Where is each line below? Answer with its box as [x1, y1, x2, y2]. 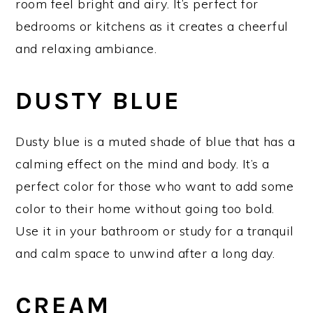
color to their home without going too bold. [15, 200, 275, 217]
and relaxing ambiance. [15, 40, 157, 57]
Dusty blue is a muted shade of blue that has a [15, 133, 296, 150]
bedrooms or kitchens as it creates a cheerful [15, 17, 289, 34]
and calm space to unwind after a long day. [15, 245, 275, 261]
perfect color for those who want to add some [15, 177, 294, 194]
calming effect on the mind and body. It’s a [15, 155, 270, 172]
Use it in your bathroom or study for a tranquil [15, 222, 294, 239]
